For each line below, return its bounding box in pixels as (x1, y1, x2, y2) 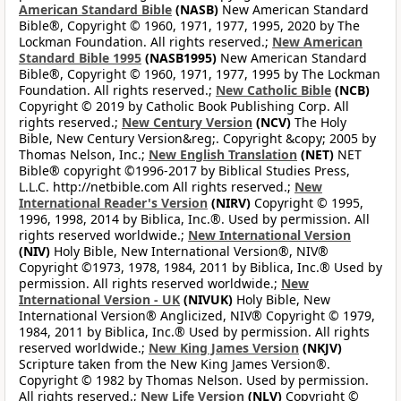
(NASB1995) (141, 49, 217, 67)
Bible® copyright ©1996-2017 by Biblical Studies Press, (19, 162, 350, 180)
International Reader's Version (19, 194, 208, 212)
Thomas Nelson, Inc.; (19, 146, 149, 164)
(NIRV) (208, 194, 251, 212)
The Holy (291, 114, 346, 132)
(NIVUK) (180, 291, 233, 309)
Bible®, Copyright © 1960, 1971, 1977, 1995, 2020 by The (19, 17, 360, 35)
